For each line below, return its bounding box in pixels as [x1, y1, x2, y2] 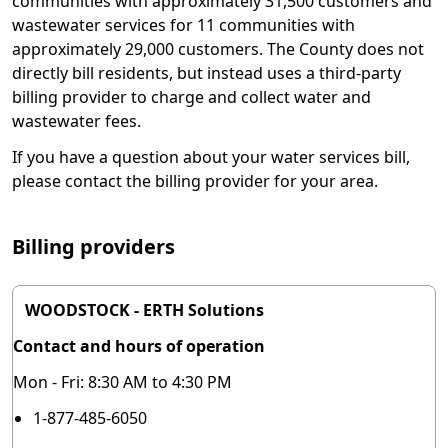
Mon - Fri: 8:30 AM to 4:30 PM [13, 371, 232, 393]
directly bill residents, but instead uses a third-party [12, 62, 401, 84]
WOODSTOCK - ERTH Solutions [25, 299, 264, 321]
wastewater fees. [12, 110, 145, 132]
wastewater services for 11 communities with [12, 14, 355, 36]
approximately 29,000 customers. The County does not [12, 38, 424, 60]
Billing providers [12, 233, 175, 260]
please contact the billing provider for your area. [12, 170, 378, 192]
